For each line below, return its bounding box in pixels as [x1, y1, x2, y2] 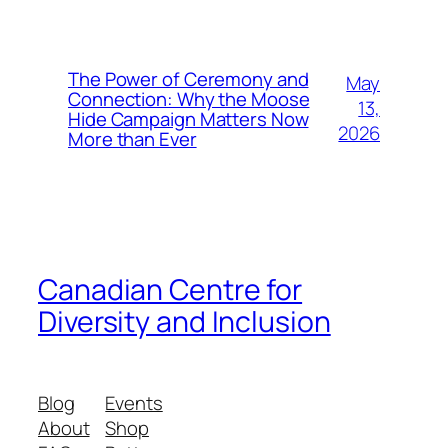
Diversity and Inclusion [38, 301, 331, 341]
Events [105, 390, 163, 417]
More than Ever [68, 125, 197, 152]
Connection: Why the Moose [68, 85, 310, 112]
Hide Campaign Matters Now [68, 105, 309, 132]
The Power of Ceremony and [68, 65, 309, 92]
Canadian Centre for [38, 269, 303, 309]
